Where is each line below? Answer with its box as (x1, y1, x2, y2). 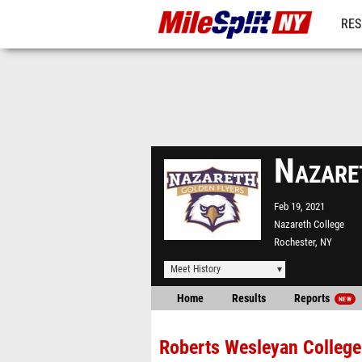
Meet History (170, 263, 221, 275)
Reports (294, 292, 332, 305)
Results (232, 292, 266, 305)
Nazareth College (274, 218, 344, 230)
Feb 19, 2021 (274, 200, 325, 213)
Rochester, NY (274, 236, 332, 248)
